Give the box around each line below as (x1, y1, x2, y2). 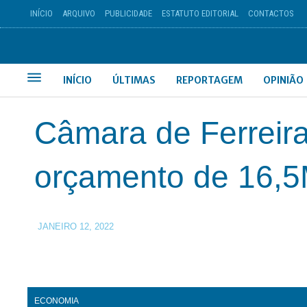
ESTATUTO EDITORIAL (161, 8, 238, 19)
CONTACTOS (247, 8, 294, 19)
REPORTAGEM (176, 74, 243, 86)
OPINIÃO (263, 74, 304, 86)
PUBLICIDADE (104, 8, 152, 19)
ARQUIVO (62, 8, 95, 19)
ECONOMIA (34, 296, 79, 306)
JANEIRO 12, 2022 (38, 221, 114, 232)
